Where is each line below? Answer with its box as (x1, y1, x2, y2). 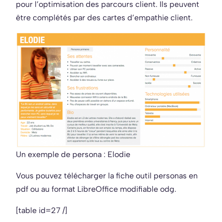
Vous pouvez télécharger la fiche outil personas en (16, 170, 198, 180)
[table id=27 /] (16, 205, 67, 215)
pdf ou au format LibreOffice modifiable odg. (16, 184, 176, 194)
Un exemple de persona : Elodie (16, 149, 130, 159)
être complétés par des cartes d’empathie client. (16, 12, 193, 22)
